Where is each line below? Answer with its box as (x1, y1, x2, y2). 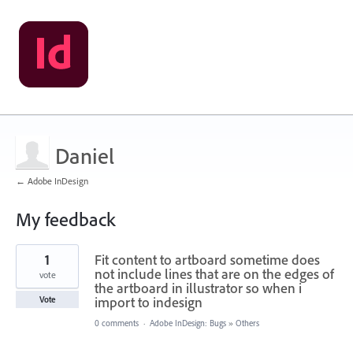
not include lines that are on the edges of (95, 265, 334, 283)
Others (236, 318, 259, 329)
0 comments (95, 318, 139, 329)
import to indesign (95, 293, 203, 311)
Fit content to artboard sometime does (95, 251, 320, 269)
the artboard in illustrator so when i (95, 279, 302, 297)
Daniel (55, 142, 114, 169)
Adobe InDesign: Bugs (150, 318, 226, 329)
